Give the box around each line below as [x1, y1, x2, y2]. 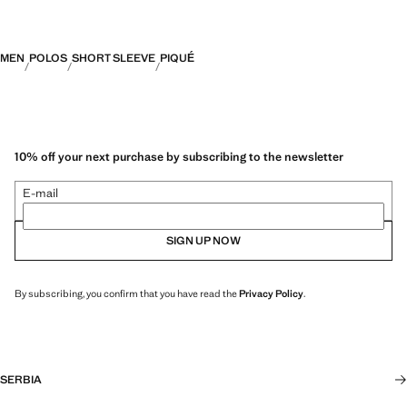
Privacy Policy [239, 286, 303, 300]
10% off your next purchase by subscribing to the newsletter [15, 148, 343, 164]
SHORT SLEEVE [72, 51, 155, 65]
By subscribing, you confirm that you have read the [15, 286, 239, 300]
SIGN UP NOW [166, 233, 241, 248]
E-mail [23, 184, 58, 201]
